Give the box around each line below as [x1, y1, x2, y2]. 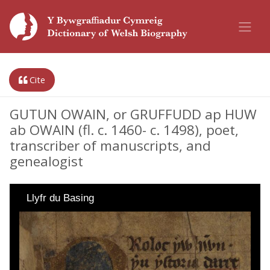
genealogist [10, 152, 83, 171]
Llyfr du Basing [27, 192, 94, 204]
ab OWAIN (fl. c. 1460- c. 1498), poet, [10, 121, 239, 139]
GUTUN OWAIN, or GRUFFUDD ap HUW [10, 105, 257, 124]
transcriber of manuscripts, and [10, 136, 211, 155]
